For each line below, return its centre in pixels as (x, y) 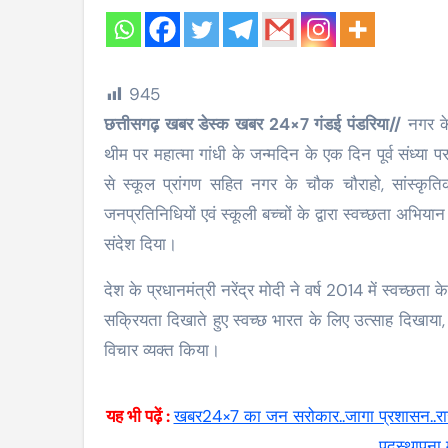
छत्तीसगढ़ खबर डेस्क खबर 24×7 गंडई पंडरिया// (258, 124)
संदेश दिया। (140, 244)
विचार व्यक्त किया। (162, 350)
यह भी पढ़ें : (139, 416)
